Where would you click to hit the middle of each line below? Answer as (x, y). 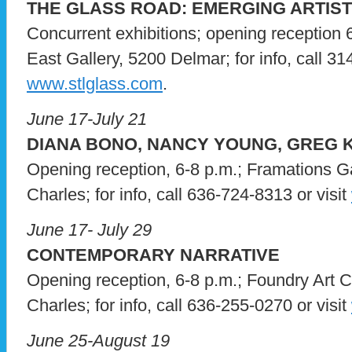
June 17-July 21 (87, 119)
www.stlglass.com (95, 84)
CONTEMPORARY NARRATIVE (153, 255)
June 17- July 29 (89, 230)
